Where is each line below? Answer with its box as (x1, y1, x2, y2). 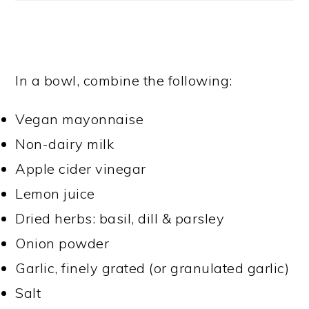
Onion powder (15, 235, 110, 252)
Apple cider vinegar (15, 160, 146, 177)
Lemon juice (15, 185, 95, 202)
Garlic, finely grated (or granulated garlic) (15, 259, 290, 277)
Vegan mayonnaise (15, 110, 144, 128)
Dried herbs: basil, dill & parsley (15, 210, 225, 227)
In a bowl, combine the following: (15, 72, 232, 89)
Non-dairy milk (15, 135, 114, 152)
